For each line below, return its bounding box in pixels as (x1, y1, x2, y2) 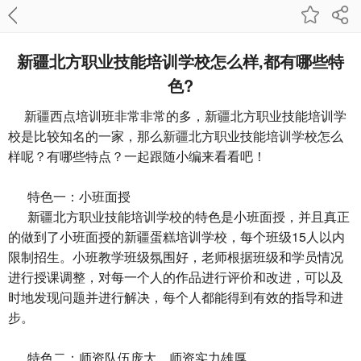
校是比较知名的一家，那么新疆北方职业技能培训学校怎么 (8, 127, 343, 145)
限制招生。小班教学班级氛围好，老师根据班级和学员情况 (8, 247, 343, 266)
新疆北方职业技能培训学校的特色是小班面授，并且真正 (8, 207, 350, 226)
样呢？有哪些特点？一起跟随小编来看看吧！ (8, 147, 266, 165)
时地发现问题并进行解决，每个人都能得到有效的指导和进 (8, 288, 343, 306)
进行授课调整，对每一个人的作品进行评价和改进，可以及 (8, 268, 343, 286)
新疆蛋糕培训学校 (124, 227, 227, 246)
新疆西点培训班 (24, 106, 114, 125)
